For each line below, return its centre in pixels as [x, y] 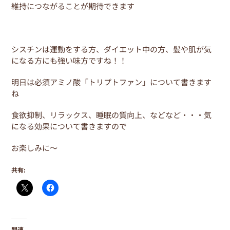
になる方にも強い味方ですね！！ [69, 60]
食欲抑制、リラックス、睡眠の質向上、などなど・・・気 [112, 114]
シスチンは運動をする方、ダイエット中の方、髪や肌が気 [112, 49]
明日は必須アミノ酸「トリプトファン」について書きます [112, 82]
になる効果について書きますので [69, 126]
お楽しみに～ [35, 147]
